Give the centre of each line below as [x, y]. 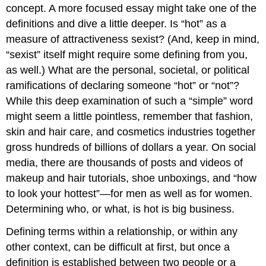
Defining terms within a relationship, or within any [122, 232]
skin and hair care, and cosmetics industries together [131, 132]
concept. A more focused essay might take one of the [132, 8]
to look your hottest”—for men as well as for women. [129, 193]
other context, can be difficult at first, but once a [118, 247]
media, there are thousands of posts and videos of [125, 162]
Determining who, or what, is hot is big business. [121, 209]
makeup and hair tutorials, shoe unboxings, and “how [132, 178]
